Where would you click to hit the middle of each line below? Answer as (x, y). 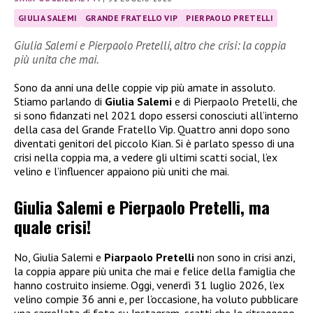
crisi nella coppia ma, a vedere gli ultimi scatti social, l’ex (146, 158)
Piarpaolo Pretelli (149, 257)
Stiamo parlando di (59, 102)
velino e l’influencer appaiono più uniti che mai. (122, 172)
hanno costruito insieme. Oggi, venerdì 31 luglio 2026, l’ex (149, 285)
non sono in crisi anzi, (245, 257)
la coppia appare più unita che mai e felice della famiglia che (155, 271)
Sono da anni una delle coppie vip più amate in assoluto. (144, 88)
